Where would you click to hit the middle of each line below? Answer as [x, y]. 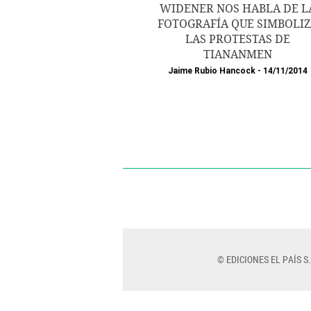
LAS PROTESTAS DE [237, 39]
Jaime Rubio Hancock [211, 71]
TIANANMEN [237, 54]
